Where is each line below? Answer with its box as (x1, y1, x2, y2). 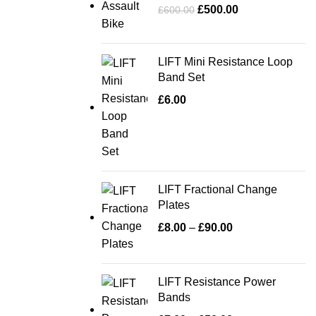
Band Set (158, 71, 205, 84)
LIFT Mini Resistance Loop (158, 56, 293, 68)
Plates (158, 199, 190, 212)
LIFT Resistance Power (158, 276, 276, 288)
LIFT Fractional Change (158, 183, 277, 196)
